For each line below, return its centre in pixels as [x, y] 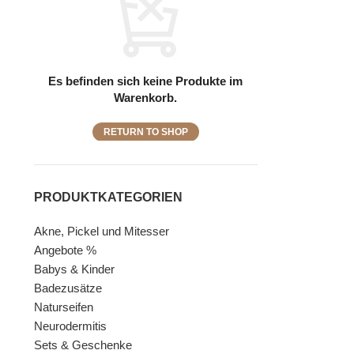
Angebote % [65, 250]
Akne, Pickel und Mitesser [101, 232]
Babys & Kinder [74, 269]
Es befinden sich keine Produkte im [146, 81]
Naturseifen [63, 307]
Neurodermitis [70, 326]
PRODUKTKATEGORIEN [108, 198]
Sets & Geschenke [83, 345]
